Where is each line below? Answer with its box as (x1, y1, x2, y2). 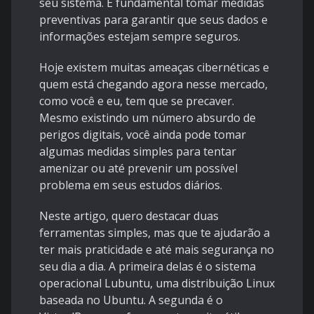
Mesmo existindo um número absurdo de (39, 110, 256, 126)
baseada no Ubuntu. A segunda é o (39, 292, 223, 308)
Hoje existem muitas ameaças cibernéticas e (39, 60, 269, 76)
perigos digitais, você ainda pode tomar (39, 127, 246, 143)
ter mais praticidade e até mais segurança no (39, 242, 274, 258)
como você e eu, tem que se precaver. (39, 93, 234, 109)
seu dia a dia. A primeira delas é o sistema (39, 259, 256, 275)
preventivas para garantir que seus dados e (39, 12, 268, 28)
